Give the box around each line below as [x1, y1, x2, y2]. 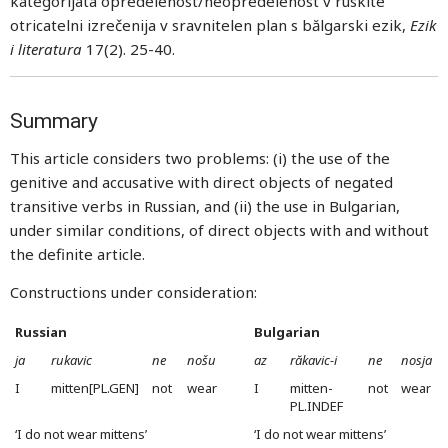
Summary [10, 109, 98, 133]
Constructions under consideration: [10, 282, 257, 302]
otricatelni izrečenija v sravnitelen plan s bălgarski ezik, [10, 15, 410, 35]
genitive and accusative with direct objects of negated [10, 172, 393, 192]
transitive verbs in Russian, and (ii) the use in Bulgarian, [10, 196, 400, 216]
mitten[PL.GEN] [51, 379, 142, 397]
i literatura [10, 39, 82, 59]
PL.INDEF [290, 397, 346, 415]
